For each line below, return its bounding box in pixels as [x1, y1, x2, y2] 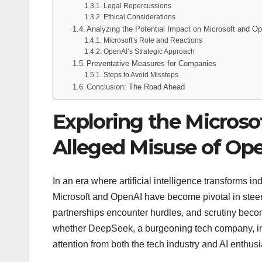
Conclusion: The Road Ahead [87, 82, 185, 91]
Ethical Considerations [103, 12, 175, 20]
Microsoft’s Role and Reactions [103, 36, 202, 44]
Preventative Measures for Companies [87, 58, 217, 68]
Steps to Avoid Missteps [103, 70, 178, 78]
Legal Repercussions [103, 1, 171, 9]
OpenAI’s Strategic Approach [103, 47, 195, 55]
